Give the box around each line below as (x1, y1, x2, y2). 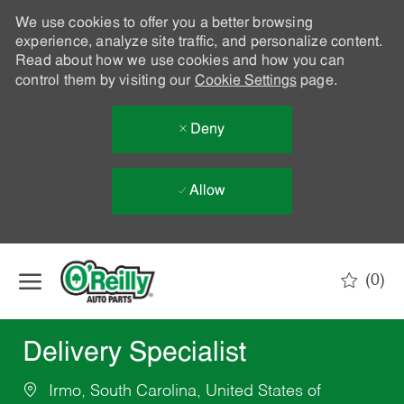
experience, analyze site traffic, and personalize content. (14, 35, 383, 50)
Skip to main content (143, 245, 261, 259)
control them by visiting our (14, 74, 195, 88)
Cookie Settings (194, 74, 297, 88)
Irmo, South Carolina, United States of (43, 383, 321, 400)
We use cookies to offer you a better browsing (14, 16, 313, 31)
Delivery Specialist (22, 340, 246, 369)
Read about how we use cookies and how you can (14, 54, 344, 69)
